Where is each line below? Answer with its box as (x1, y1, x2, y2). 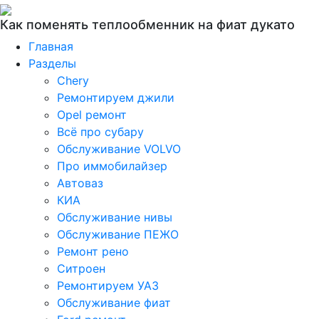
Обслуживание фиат (57, 296, 171, 310)
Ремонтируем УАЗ (57, 278, 159, 293)
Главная (28, 39, 73, 53)
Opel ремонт (57, 108, 127, 122)
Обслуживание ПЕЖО (57, 227, 179, 241)
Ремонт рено (57, 244, 129, 258)
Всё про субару (57, 125, 144, 139)
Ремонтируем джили (57, 90, 174, 105)
